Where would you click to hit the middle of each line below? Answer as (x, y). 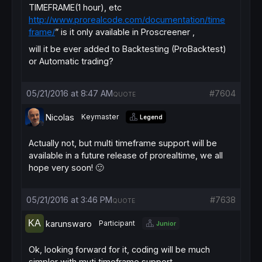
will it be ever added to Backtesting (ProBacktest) (127, 49)
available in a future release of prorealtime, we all (126, 155)
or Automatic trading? (71, 61)
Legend (151, 117)
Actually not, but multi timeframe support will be (123, 143)
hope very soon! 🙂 (66, 168)
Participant (117, 223)
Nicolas (60, 117)
